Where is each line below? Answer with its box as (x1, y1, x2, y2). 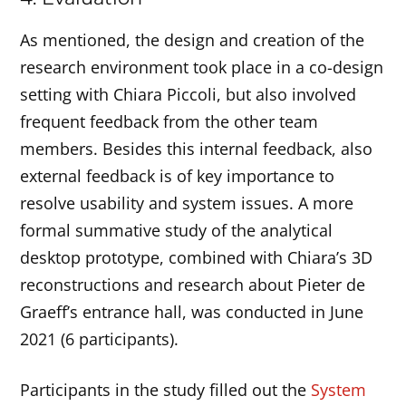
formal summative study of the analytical (20, 218, 333, 241)
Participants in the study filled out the (20, 379, 312, 401)
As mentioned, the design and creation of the (20, 28, 365, 51)
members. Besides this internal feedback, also (20, 137, 373, 159)
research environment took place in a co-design (20, 55, 384, 78)
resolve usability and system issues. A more (20, 191, 354, 214)
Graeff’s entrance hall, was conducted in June (20, 300, 364, 323)
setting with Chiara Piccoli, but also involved (20, 82, 357, 105)
